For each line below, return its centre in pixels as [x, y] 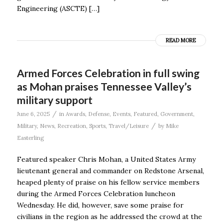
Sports [97, 126]
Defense [99, 114]
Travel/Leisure [128, 126]
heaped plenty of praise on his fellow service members [108, 182]
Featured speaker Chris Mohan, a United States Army [106, 160]
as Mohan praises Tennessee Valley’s [104, 87]
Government [176, 114]
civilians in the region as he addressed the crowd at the [109, 217]
